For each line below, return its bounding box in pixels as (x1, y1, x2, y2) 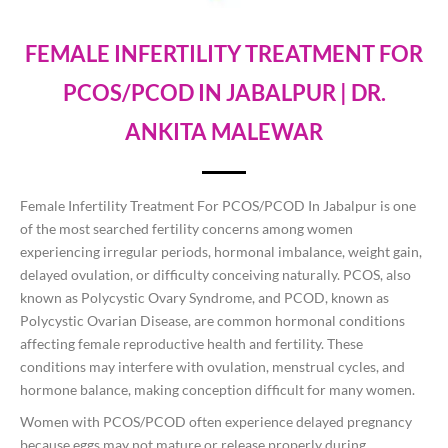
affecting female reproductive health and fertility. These (20, 335, 363, 353)
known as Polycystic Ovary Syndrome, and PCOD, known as (20, 289, 389, 307)
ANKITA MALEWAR (125, 117, 323, 145)
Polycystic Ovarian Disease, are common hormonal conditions (20, 312, 405, 330)
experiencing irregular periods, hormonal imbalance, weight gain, (20, 243, 422, 261)
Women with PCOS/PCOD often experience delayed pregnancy (20, 413, 412, 431)
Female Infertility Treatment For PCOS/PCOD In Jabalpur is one (20, 197, 416, 215)
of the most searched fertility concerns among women (20, 220, 353, 238)
